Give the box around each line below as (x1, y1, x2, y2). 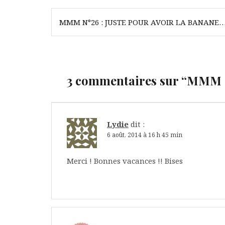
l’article (51, 38, 104, 59)
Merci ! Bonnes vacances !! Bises (67, 155, 183, 166)
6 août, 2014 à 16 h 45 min (107, 130, 182, 139)
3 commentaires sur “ (66, 72, 187, 88)
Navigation (51, 5, 126, 26)
